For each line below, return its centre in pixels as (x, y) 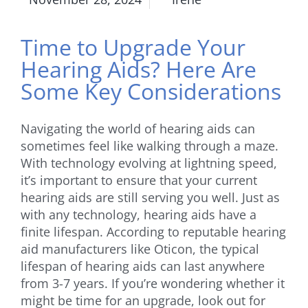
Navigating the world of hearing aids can (138, 128)
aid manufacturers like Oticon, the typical (140, 249)
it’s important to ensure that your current (139, 180)
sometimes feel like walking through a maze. (150, 145)
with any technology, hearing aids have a (139, 214)
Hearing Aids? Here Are (139, 69)
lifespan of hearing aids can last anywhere (143, 266)
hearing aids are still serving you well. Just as (150, 197)
